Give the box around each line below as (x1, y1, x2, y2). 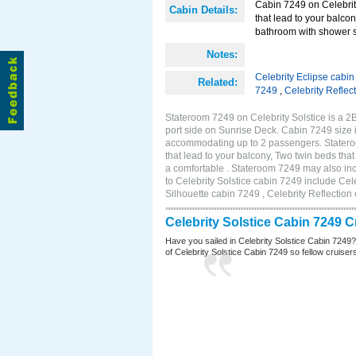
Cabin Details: (169, 4, 238, 16)
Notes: (207, 48, 238, 60)
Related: (198, 76, 238, 88)
